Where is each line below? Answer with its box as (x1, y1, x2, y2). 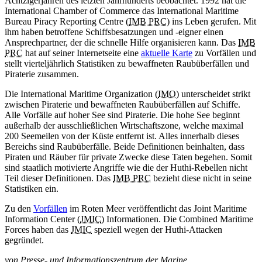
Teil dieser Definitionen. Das (5, 173, 113, 184)
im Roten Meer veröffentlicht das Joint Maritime (67, 204, 247, 214)
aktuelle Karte (141, 48, 192, 58)
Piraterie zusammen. (5, 69, 79, 80)
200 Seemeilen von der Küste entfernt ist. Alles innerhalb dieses (5, 131, 239, 142)
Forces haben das (5, 225, 71, 235)
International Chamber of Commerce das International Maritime (5, 6, 239, 16)
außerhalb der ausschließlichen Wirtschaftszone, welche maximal (5, 120, 243, 131)
